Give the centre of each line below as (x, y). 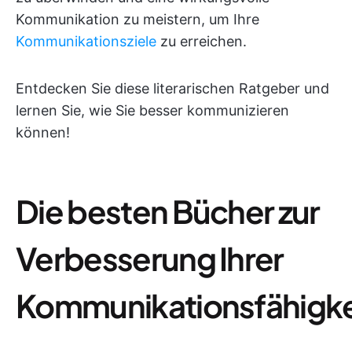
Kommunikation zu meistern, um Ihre (137, 19)
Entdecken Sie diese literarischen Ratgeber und (172, 88)
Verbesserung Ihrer (150, 258)
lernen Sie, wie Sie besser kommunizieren (152, 110)
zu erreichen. (202, 41)
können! (43, 132)
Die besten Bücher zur (168, 211)
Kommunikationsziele (86, 41)
